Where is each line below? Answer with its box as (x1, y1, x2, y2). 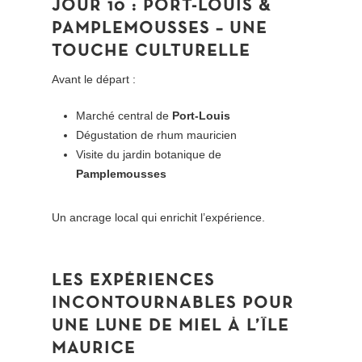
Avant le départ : (52, 73, 137, 86)
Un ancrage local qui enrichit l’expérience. (52, 211, 266, 225)
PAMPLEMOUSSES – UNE (52, 21, 268, 37)
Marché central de (76, 109, 173, 123)
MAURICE (52, 341, 137, 357)
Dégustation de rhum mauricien (76, 128, 238, 142)
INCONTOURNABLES (52, 296, 238, 312)
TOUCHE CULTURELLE (52, 44, 251, 60)
